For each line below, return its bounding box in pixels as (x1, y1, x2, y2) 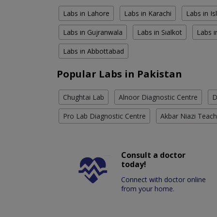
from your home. (121, 184, 175, 194)
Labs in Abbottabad (63, 46, 124, 56)
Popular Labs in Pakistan (57, 67, 182, 81)
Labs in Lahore (63, 9, 109, 18)
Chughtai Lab (63, 93, 104, 102)
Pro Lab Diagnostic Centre (63, 111, 146, 121)
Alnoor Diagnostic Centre (119, 93, 198, 102)
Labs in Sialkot (137, 28, 182, 37)
